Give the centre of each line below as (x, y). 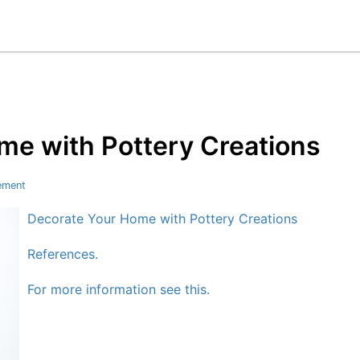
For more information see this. (119, 289)
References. (63, 254)
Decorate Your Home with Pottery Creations (162, 218)
